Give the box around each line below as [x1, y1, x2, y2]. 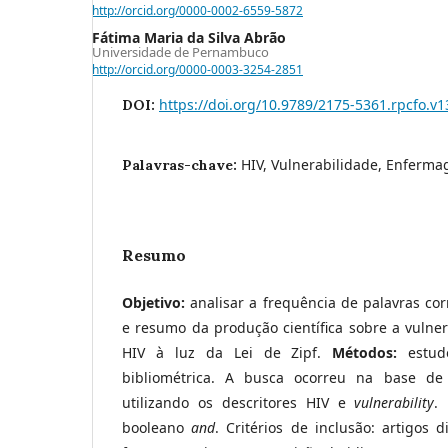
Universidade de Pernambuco [92, 42, 269, 61]
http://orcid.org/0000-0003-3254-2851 [92, 60, 303, 78]
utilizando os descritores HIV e [122, 392, 355, 412]
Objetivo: [122, 292, 185, 312]
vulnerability [354, 392, 435, 412]
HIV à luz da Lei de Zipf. [122, 342, 333, 362]
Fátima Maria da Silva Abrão [92, 27, 286, 47]
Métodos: [332, 342, 409, 362]
